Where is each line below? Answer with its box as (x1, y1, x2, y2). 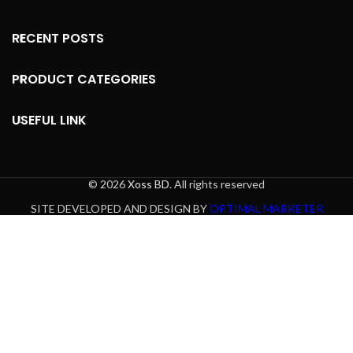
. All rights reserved (169, 177, 265, 191)
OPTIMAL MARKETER (209, 202, 323, 216)
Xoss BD (128, 177, 169, 191)
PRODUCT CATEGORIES (12, 70, 156, 89)
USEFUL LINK (12, 111, 87, 130)
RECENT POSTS (12, 29, 104, 48)
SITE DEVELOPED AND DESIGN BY (30, 202, 210, 216)
